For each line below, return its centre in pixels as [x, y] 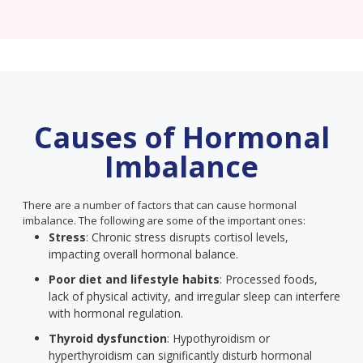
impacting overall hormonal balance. [143, 254]
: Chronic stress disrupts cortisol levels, [187, 237]
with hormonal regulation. [116, 313]
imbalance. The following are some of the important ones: [164, 220]
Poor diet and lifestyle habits [134, 279]
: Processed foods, [269, 279]
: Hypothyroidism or [218, 338]
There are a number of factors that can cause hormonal [160, 205]
